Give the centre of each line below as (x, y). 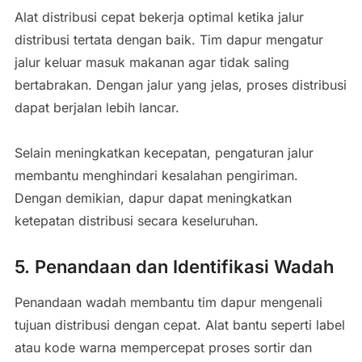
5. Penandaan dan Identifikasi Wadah (174, 266)
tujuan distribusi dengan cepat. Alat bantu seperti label (179, 324)
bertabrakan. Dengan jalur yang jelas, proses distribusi (180, 84)
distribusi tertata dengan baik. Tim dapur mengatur (168, 39)
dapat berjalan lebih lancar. (97, 107)
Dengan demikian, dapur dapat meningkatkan (153, 198)
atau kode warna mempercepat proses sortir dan (163, 347)
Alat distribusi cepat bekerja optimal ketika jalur (159, 17)
